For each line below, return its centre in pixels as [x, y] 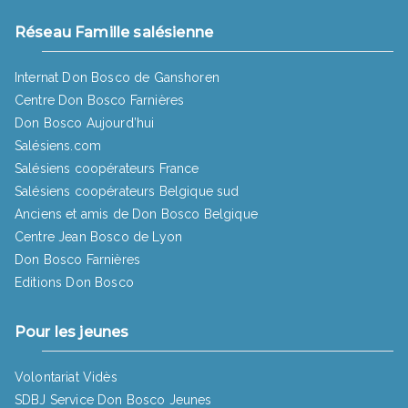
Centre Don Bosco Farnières [100, 101]
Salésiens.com [58, 146]
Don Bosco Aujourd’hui [85, 123]
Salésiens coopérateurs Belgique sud [127, 192]
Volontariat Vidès [66, 377]
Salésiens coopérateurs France [107, 169]
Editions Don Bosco [74, 283]
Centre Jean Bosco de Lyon [98, 237]
